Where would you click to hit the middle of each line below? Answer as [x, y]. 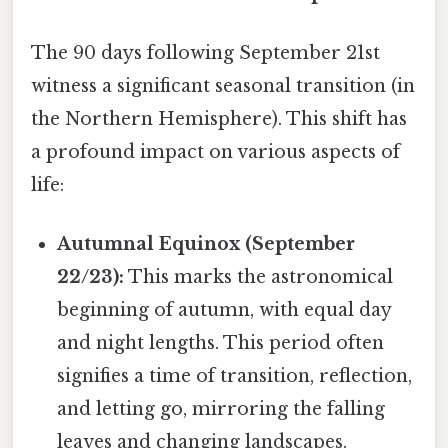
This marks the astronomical [259, 276]
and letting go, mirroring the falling [221, 408]
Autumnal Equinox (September [206, 243]
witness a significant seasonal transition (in [223, 85]
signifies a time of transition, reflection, [235, 375]
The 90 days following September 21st [205, 52]
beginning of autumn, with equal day [224, 309]
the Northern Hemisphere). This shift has [219, 118]
